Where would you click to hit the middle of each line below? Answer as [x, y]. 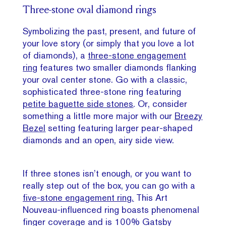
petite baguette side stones [78, 104]
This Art [151, 198]
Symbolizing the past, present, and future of [109, 31]
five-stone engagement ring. [78, 198]
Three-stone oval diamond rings [90, 11]
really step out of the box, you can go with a [109, 186]
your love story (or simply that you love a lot [109, 43]
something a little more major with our [99, 116]
